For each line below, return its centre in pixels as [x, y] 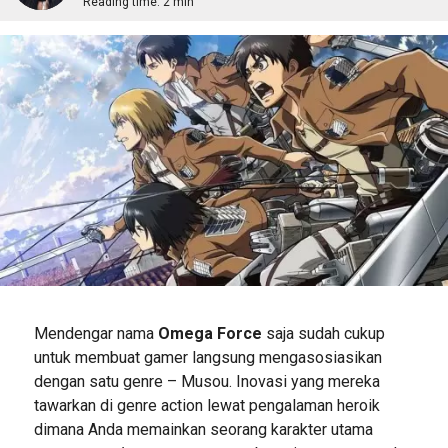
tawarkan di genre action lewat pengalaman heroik [206, 406]
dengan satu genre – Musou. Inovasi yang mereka [206, 382]
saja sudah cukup [323, 334]
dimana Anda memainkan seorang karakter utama [203, 430]
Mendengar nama [95, 334]
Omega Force [209, 334]
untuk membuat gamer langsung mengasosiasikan [207, 358]
